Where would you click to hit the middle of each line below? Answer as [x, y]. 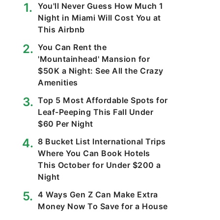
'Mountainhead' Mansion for [94, 59]
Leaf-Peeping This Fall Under [96, 112]
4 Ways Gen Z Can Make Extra [98, 194]
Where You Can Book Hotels [94, 153]
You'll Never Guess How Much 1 [101, 6]
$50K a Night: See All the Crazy [101, 71]
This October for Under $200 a [99, 165]
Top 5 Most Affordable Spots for [103, 100]
